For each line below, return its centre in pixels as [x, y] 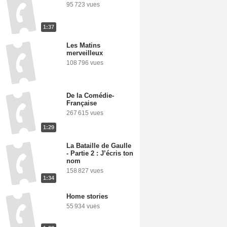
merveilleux [85, 53]
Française [82, 103]
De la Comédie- [90, 95]
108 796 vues [85, 63]
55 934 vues [83, 206]
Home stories [87, 196]
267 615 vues [85, 113]
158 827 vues [85, 171]
